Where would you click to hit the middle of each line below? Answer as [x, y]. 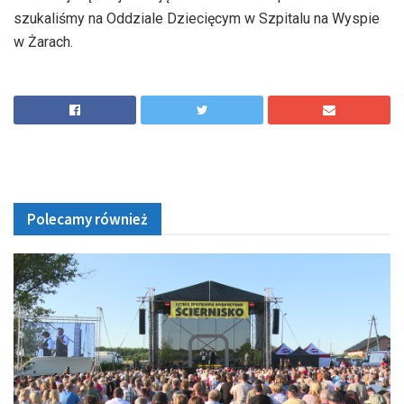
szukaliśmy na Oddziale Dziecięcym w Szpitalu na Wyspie [197, 18]
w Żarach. [43, 41]
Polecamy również [87, 219]
